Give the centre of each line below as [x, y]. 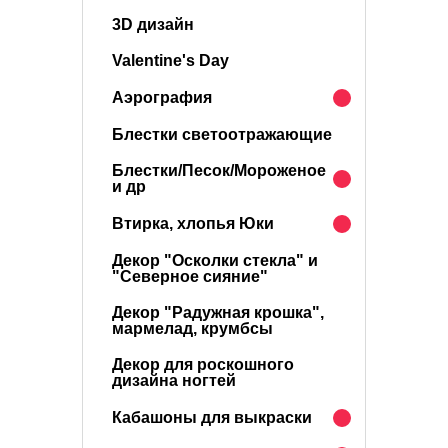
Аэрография [162, 97]
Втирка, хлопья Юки [193, 223]
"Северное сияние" [190, 276]
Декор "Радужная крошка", [218, 312]
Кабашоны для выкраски [212, 417]
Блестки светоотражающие [222, 134]
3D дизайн [153, 24]
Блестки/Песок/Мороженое [219, 170]
